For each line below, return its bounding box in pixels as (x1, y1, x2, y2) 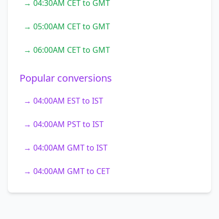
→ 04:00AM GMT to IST (23, 142, 108, 153)
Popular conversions (20, 71, 112, 85)
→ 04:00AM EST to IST (23, 95, 103, 106)
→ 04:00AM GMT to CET (23, 166, 110, 176)
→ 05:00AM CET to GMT (23, 21, 110, 32)
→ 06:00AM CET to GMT (23, 44, 110, 55)
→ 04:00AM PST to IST (23, 119, 104, 130)
